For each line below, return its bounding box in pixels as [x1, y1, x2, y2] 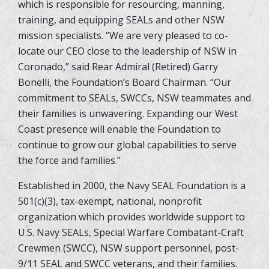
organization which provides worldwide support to [18, 210, 245, 223]
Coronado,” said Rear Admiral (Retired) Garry [18, 59, 218, 73]
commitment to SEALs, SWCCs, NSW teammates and [18, 91, 251, 104]
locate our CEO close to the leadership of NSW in [18, 44, 237, 58]
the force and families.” [18, 153, 121, 167]
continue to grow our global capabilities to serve [18, 138, 237, 151]
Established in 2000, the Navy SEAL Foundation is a [18, 178, 246, 192]
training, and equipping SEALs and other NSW [18, 13, 225, 26]
